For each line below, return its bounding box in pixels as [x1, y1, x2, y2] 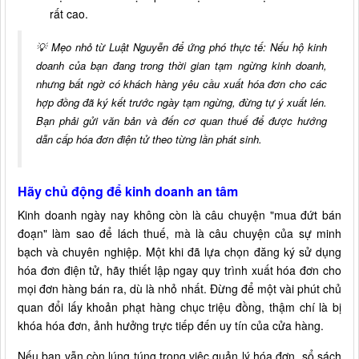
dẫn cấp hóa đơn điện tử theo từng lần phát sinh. [36, 131, 262, 147]
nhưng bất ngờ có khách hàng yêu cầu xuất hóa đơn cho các [36, 75, 327, 91]
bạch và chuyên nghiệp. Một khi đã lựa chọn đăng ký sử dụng [18, 243, 341, 260]
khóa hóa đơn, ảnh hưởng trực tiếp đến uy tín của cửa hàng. [18, 317, 324, 333]
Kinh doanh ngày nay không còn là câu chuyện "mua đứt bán [18, 206, 341, 223]
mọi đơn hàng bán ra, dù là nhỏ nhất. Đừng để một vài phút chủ [18, 280, 341, 296]
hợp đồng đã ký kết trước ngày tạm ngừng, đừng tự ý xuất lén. [36, 94, 327, 110]
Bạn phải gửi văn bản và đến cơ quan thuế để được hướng [36, 112, 327, 128]
